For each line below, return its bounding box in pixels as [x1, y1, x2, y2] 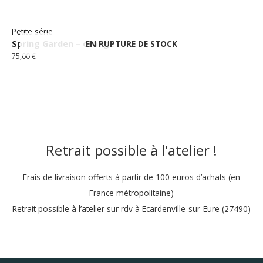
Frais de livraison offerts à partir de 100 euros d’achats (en [23, 171, 240, 183]
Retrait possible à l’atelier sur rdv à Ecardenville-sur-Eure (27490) [12, 203, 251, 214]
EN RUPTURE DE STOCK [86, 38, 177, 50]
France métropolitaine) [89, 187, 174, 198]
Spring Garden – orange [12, 37, 114, 49]
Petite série [12, 25, 53, 37]
